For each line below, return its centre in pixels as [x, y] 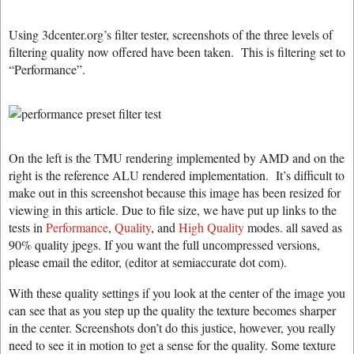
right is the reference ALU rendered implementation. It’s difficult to [177, 175]
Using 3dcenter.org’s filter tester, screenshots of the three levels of [171, 34]
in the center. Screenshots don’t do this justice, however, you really [172, 328]
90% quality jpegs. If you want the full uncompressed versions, [164, 245]
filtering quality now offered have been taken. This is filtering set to [177, 52]
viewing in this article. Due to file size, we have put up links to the [173, 210]
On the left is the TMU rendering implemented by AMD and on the [177, 158]
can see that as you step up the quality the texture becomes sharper [172, 310]
